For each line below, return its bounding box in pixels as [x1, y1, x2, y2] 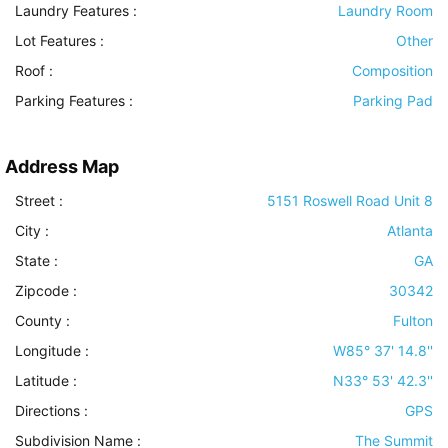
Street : [15, 192, 63, 210]
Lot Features [15, 32, 96, 50]
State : [15, 252, 58, 270]
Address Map [5, 156, 119, 178]
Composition [352, 62, 433, 80]
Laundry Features [15, 2, 129, 20]
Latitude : [15, 372, 77, 390]
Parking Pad [353, 92, 433, 110]
